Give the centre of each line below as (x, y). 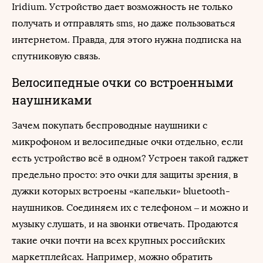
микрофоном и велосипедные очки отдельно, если (127, 142)
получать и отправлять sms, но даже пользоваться (124, 23)
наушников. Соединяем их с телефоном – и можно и (130, 208)
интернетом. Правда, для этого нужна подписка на (127, 40)
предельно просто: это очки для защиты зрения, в (125, 175)
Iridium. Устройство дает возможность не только (122, 7)
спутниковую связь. (56, 56)
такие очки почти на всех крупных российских (118, 240)
